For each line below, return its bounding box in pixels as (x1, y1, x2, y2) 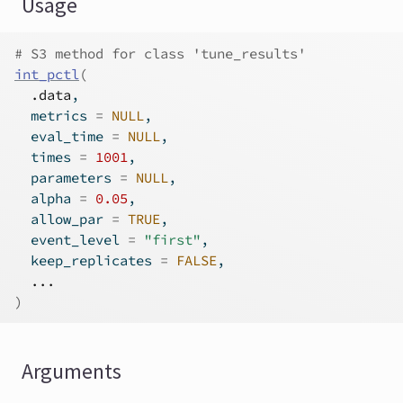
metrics (14, 107, 95, 124)
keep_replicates (14, 252, 160, 269)
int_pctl (14, 66, 79, 83)
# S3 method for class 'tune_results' (14, 45, 306, 62)
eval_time (14, 128, 112, 145)
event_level (14, 231, 128, 248)
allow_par (14, 210, 112, 228)
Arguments (22, 358, 121, 385)
